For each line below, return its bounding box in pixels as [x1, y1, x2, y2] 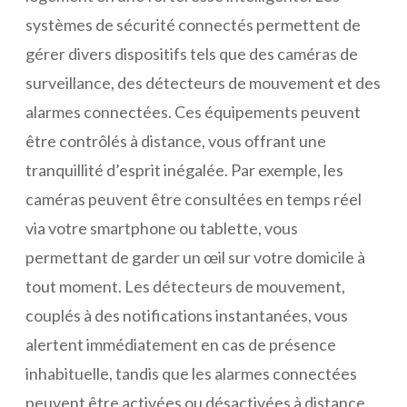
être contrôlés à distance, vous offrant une [25, 130, 326, 151]
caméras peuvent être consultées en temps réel [25, 188, 362, 209]
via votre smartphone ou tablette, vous [25, 217, 298, 238]
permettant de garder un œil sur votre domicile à [25, 246, 365, 267]
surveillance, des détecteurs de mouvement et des [25, 72, 381, 93]
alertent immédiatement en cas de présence [25, 333, 336, 354]
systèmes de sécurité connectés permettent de [25, 14, 361, 35]
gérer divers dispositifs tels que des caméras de [25, 43, 358, 64]
